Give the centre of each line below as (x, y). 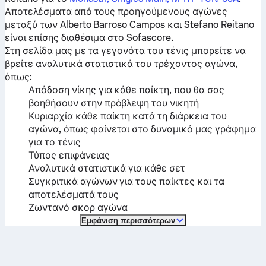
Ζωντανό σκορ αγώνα (78, 208)
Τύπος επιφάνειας (69, 155)
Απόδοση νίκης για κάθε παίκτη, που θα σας (126, 90)
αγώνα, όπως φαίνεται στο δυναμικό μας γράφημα (142, 129)
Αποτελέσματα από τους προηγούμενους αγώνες (116, 12)
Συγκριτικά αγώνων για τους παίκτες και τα (126, 181)
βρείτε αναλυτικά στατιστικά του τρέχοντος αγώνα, (121, 64)
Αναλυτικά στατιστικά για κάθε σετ (107, 168)
